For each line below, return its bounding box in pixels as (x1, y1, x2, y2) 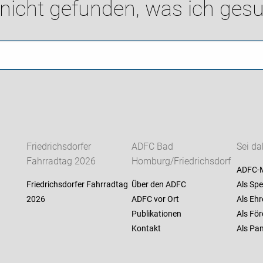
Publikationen (131, 209, 181, 219)
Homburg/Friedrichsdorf (131, 156, 231, 167)
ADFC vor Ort (131, 194, 179, 204)
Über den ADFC (131, 180, 186, 190)
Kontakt (131, 224, 161, 234)
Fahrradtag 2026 (26, 156, 96, 167)
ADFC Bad (131, 141, 173, 153)
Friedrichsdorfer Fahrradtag (26, 180, 128, 190)
